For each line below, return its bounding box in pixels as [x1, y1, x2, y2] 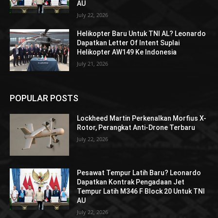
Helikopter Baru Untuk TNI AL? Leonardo [77, 30, 206, 38]
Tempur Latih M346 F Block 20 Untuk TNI [77, 187, 205, 195]
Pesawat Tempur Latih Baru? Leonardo [77, 168, 201, 177]
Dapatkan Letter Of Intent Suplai [77, 39, 180, 47]
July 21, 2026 [77, 60, 109, 68]
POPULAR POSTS [10, 92, 78, 103]
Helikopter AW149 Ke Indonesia [77, 48, 177, 56]
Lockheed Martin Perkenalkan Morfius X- [77, 114, 207, 122]
